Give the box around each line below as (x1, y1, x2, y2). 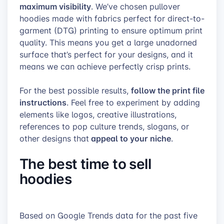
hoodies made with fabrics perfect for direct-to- (19, 12, 204, 24)
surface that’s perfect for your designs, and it (19, 48, 193, 60)
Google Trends (57, 210, 113, 221)
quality (19, 36, 45, 48)
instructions (19, 96, 66, 108)
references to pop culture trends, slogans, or (19, 120, 189, 132)
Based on (19, 210, 57, 221)
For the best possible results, (19, 84, 131, 96)
